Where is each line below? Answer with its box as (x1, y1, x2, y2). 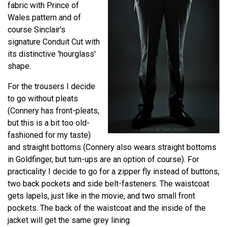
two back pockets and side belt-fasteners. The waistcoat (8, 178, 209, 188)
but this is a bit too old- (8, 118, 90, 128)
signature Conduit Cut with (8, 36, 100, 47)
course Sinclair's (8, 24, 65, 34)
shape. (8, 61, 31, 71)
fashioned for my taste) (8, 130, 91, 140)
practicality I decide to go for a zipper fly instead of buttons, (8, 166, 219, 176)
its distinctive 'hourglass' (8, 49, 96, 59)
